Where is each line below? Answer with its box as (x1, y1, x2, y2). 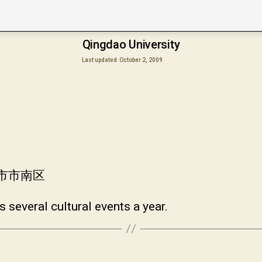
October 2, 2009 (119, 56, 163, 63)
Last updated (81, 56, 118, 63)
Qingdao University (82, 37, 180, 51)
